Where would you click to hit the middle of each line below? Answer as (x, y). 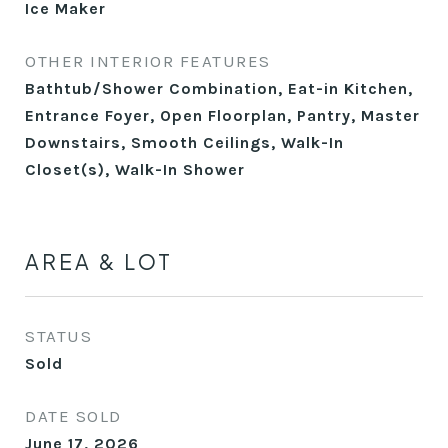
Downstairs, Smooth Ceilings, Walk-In (184, 142)
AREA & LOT (99, 261)
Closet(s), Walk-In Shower (135, 169)
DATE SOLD (73, 416)
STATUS (58, 336)
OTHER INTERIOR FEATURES (148, 61)
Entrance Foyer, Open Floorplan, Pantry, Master (222, 115)
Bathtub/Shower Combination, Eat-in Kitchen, (219, 88)
